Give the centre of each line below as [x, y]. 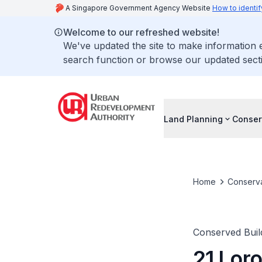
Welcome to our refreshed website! [141, 32]
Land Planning [193, 119]
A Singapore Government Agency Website [139, 8]
